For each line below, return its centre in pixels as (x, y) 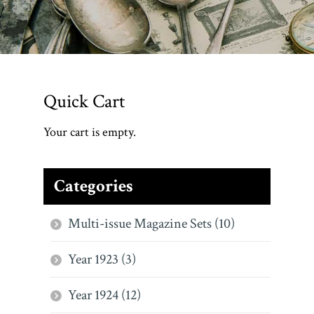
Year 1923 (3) (102, 259)
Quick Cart (84, 101)
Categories (94, 186)
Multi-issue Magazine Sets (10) (151, 224)
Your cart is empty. (90, 132)
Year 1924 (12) (104, 295)
